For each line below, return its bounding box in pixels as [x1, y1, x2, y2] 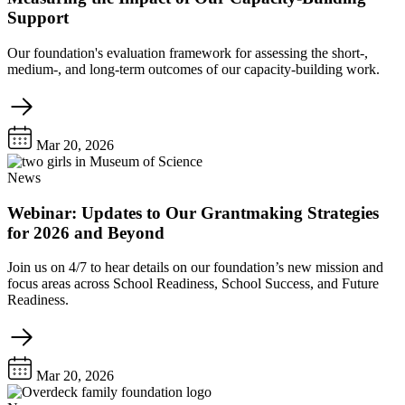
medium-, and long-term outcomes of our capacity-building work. [7, 61, 380, 77]
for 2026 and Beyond [7, 222, 165, 242]
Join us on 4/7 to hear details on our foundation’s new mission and [7, 259, 383, 276]
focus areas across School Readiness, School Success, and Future [7, 276, 379, 292]
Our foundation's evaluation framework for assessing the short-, [7, 45, 368, 61]
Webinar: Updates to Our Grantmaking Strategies [7, 202, 379, 222]
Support [7, 8, 69, 28]
